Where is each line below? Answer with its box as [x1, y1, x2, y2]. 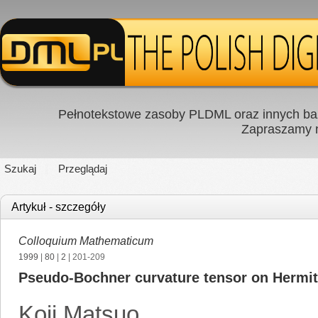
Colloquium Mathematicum [18, 235, 153, 247]
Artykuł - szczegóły [11, 201, 106, 213]
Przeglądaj [58, 163, 107, 175]
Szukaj [4, 163, 36, 175]
